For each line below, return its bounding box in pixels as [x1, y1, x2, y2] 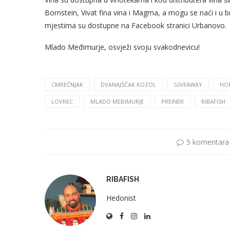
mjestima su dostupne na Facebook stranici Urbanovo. [45, 21, 226, 31]
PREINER [161, 98, 184, 106]
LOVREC [51, 98, 73, 106]
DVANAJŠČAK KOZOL [101, 81, 156, 89]
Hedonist [106, 193, 136, 203]
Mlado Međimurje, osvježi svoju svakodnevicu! [45, 42, 200, 52]
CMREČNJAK [51, 81, 83, 89]
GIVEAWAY [174, 81, 202, 89]
